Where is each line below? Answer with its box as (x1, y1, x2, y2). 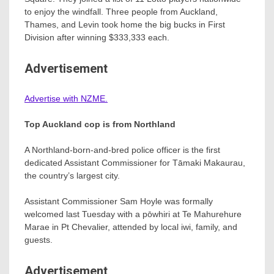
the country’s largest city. (24, 171, 120, 181)
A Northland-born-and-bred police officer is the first (24, 145, 220, 155)
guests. (24, 235, 53, 245)
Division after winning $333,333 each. (24, 32, 169, 42)
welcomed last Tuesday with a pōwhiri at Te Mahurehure (24, 209, 242, 220)
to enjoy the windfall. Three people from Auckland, (24, 6, 218, 17)
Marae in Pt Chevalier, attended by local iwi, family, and (24, 222, 237, 232)
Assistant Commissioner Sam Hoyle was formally (24, 196, 213, 207)
